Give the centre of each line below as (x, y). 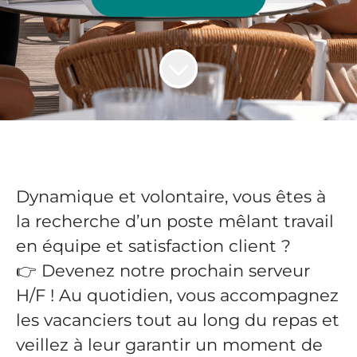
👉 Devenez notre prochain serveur (163, 271)
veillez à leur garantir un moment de (169, 345)
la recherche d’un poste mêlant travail (175, 221)
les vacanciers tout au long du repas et (178, 320)
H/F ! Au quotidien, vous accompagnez (177, 295)
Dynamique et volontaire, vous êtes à (171, 196)
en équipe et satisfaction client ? (156, 246)
